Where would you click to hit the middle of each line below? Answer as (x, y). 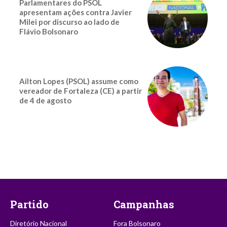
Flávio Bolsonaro (49, 31)
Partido (29, 204)
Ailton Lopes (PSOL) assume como (79, 81)
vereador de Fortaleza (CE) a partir (81, 90)
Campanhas (144, 204)
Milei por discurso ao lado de (69, 22)
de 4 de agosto (45, 100)
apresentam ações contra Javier (75, 12)
